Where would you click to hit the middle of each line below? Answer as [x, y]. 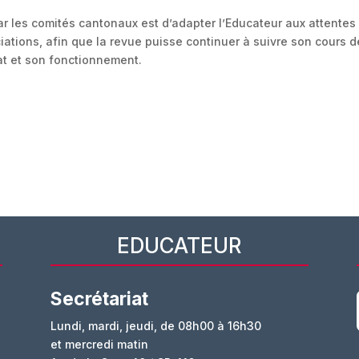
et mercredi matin [99, 345]
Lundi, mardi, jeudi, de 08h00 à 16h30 [155, 326]
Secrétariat [99, 299]
